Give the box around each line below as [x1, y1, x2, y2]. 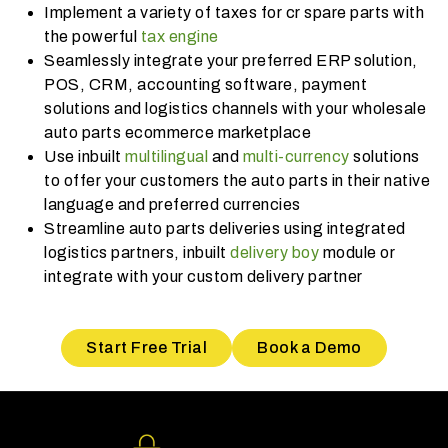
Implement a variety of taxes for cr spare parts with [44, 3, 424, 21]
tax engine [137, 27, 219, 45]
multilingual [125, 147, 212, 165]
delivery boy [230, 243, 319, 261]
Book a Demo [257, 338, 362, 356]
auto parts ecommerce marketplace [44, 123, 315, 141]
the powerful [44, 27, 137, 45]
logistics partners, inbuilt [44, 243, 230, 261]
